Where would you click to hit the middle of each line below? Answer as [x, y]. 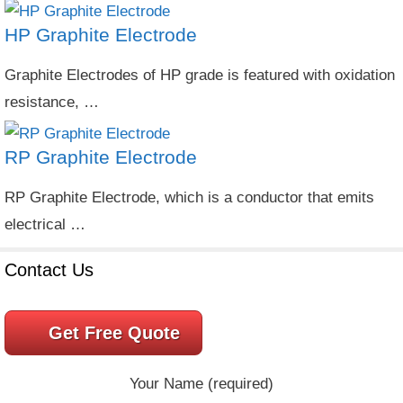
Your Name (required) [201, 384]
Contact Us [49, 270]
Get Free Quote [114, 333]
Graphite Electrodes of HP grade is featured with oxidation [200, 75]
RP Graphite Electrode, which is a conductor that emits [189, 197]
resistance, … [52, 102]
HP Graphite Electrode [101, 35]
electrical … [45, 224]
